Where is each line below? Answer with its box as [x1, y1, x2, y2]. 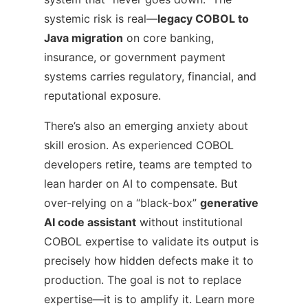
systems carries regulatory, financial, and [44, 69, 256, 83]
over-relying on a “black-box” [44, 195, 200, 210]
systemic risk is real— [44, 11, 157, 25]
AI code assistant [44, 214, 136, 229]
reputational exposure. [44, 88, 161, 102]
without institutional [136, 214, 243, 229]
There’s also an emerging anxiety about [44, 118, 248, 133]
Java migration [44, 30, 123, 45]
